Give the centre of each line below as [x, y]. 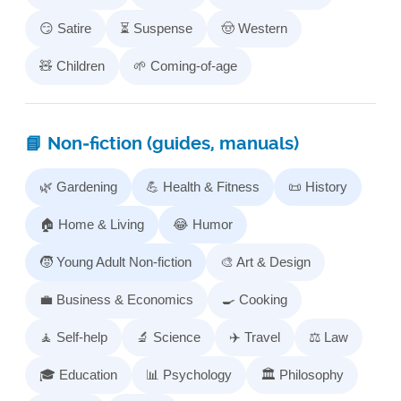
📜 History [318, 186]
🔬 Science [168, 337]
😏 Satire [65, 28]
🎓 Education [78, 374]
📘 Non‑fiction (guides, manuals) [162, 143]
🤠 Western [254, 28]
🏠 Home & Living [92, 224]
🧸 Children [72, 65]
